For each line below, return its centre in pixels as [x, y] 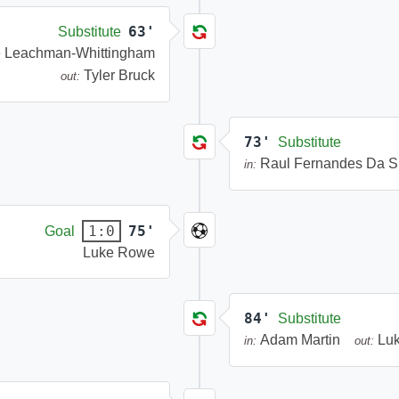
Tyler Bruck [119, 76]
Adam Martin [300, 340]
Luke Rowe [119, 253]
